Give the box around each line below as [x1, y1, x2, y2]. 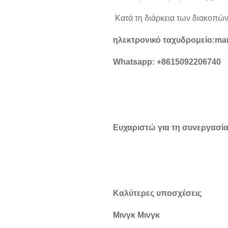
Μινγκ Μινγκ [113, 211, 160, 219]
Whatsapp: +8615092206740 [113, 58, 221, 66]
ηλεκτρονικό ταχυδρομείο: [113, 36, 215, 44]
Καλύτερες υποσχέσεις [113, 189, 202, 197]
